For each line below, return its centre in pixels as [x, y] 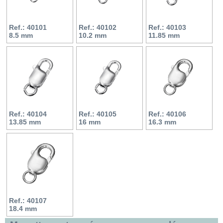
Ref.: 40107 [28, 200]
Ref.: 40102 [98, 27]
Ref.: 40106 [167, 114]
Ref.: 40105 [98, 114]
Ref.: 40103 [167, 27]
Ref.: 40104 [28, 114]
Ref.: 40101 [28, 27]
